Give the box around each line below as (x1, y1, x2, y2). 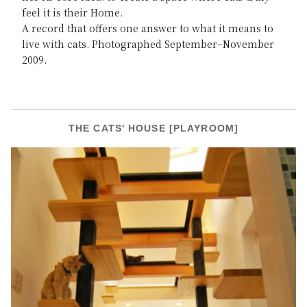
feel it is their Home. (22, 5, 123, 19)
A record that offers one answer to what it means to (22, 21, 273, 35)
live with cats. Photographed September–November (22, 37, 274, 51)
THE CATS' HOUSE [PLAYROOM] (68, 123, 239, 134)
